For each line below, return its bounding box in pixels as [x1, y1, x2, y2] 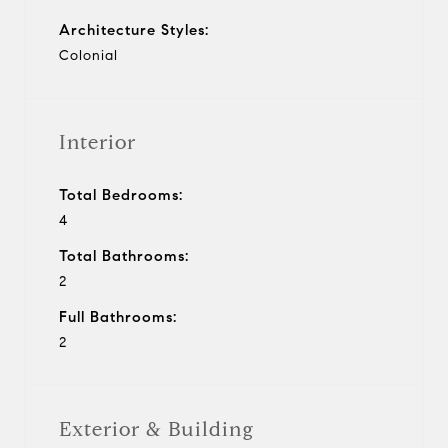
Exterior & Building [59, 416, 254, 442]
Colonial [59, 46, 118, 64]
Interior [59, 129, 136, 155]
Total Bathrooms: [59, 246, 189, 265]
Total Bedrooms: [59, 185, 183, 204]
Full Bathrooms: [59, 307, 177, 326]
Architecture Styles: [59, 20, 209, 39]
